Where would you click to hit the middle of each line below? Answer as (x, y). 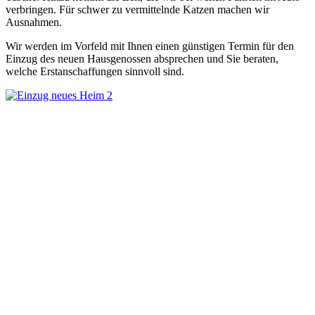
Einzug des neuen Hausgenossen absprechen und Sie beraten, (142, 59)
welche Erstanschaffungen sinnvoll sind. (95, 72)
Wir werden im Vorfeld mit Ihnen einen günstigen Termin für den (150, 46)
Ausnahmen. (34, 22)
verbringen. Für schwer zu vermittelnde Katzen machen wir (137, 10)
